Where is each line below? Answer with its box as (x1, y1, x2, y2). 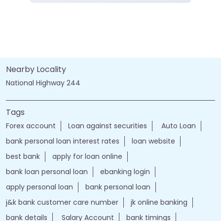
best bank (6, 151, 40, 162)
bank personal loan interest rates (6, 136, 119, 147)
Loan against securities (68, 121, 147, 131)
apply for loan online (52, 151, 122, 162)
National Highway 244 (6, 78, 80, 88)
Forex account (6, 121, 56, 131)
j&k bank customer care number (6, 197, 118, 208)
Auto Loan (159, 121, 196, 131)
